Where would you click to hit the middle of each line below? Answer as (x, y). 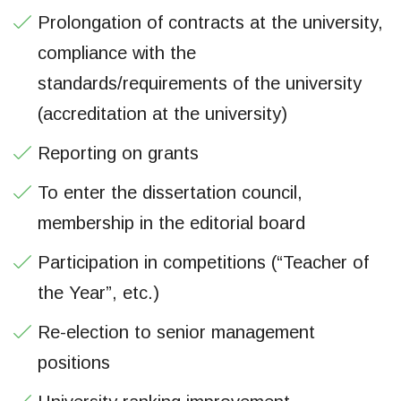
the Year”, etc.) (98, 292)
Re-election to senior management (176, 332)
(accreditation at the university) (162, 113)
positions (74, 362)
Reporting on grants (118, 153)
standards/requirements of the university (200, 83)
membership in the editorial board (171, 222)
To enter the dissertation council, (170, 192)
